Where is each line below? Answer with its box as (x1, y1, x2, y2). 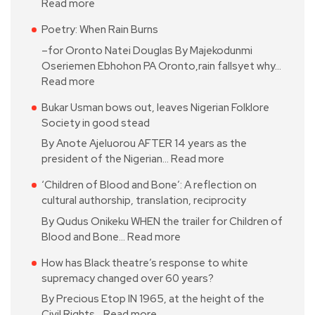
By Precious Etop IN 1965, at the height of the (41, 292, 264, 307)
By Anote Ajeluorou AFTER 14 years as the (41, 136, 247, 151)
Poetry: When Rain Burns (41, 22, 158, 37)
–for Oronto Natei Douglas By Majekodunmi (41, 43, 252, 58)
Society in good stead (41, 115, 150, 130)
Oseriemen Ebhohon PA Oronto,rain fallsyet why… (41, 58, 281, 73)
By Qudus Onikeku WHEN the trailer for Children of (41, 214, 283, 229)
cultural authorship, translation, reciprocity (41, 193, 246, 208)
